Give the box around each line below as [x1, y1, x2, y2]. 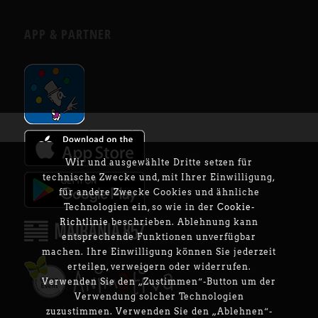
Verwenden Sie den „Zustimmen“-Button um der [42, 275, 276, 287]
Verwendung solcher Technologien [74, 290, 244, 302]
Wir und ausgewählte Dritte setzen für [65, 156, 253, 168]
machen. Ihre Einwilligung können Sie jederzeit [42, 246, 276, 257]
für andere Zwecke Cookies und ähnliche [58, 186, 260, 197]
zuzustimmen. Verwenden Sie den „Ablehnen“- [45, 305, 273, 317]
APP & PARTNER [23, 25, 111, 43]
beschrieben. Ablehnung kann [109, 216, 258, 227]
